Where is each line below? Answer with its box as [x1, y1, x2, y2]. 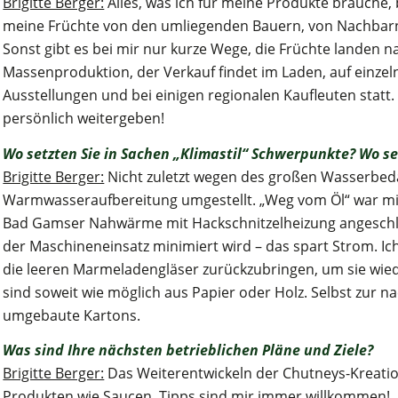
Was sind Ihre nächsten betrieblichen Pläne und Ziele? [3, 340, 374, 361]
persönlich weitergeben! [3, 107, 165, 128]
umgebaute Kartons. [3, 305, 141, 325]
